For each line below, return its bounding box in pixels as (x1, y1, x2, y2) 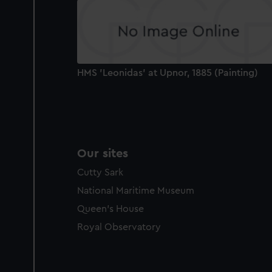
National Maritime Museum (77, 186, 194, 196)
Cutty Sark (77, 168, 123, 178)
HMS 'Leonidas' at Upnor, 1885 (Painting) (77, 67, 258, 78)
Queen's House (77, 204, 144, 214)
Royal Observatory (77, 222, 161, 233)
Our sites (77, 148, 128, 160)
